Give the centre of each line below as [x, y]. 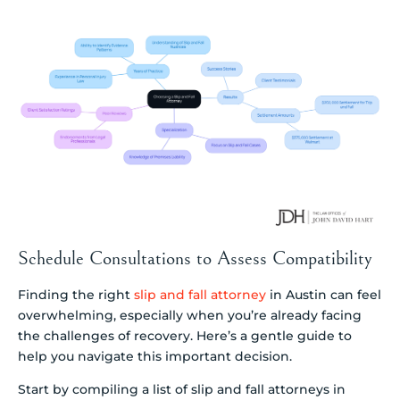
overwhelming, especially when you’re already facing [190, 315]
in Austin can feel [324, 295]
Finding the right [76, 295]
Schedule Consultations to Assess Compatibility [195, 258]
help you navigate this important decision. [155, 356]
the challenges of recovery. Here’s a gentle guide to [185, 336]
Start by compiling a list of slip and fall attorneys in [182, 390]
